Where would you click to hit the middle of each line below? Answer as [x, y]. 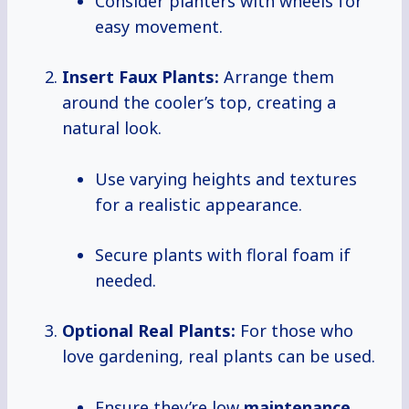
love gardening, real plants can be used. [219, 357]
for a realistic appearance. [199, 205]
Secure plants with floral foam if [223, 255]
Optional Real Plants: [149, 331]
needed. [126, 281]
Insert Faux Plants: [141, 77]
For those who [294, 331]
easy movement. [159, 27]
